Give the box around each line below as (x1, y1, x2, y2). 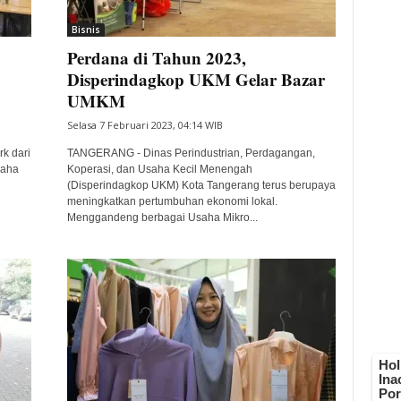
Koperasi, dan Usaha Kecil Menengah (66, 163, 252, 175)
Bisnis (71, 23, 100, 36)
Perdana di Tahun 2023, (66, 46, 246, 70)
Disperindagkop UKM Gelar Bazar (66, 67, 325, 91)
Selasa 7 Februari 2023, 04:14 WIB (66, 118, 223, 132)
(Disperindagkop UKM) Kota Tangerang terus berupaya (66, 179, 336, 192)
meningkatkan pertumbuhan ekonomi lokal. (66, 195, 277, 208)
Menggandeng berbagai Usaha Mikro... (66, 211, 258, 224)
